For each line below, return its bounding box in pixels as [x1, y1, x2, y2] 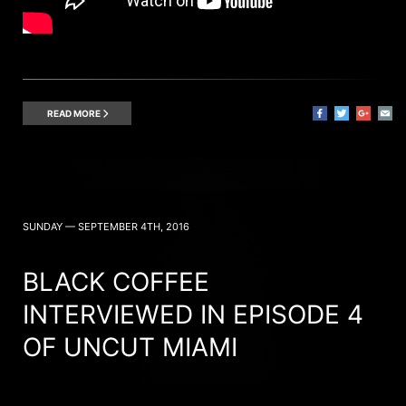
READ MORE [46, 107, 102, 119]
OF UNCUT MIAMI [23, 331, 237, 362]
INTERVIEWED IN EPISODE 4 [23, 298, 363, 330]
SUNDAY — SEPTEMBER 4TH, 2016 [23, 219, 189, 233]
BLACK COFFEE [23, 266, 209, 297]
